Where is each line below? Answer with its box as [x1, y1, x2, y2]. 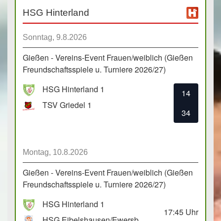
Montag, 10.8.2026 [23, 148, 88, 157]
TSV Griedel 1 [42, 99, 92, 111]
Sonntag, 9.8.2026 [23, 33, 87, 42]
